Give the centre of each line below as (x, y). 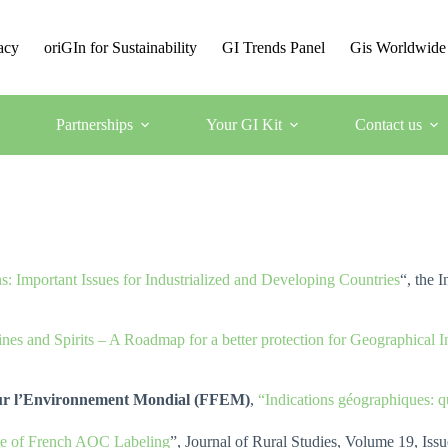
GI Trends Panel (274, 47)
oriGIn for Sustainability (121, 47)
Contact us (388, 124)
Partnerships (94, 124)
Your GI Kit (243, 124)
